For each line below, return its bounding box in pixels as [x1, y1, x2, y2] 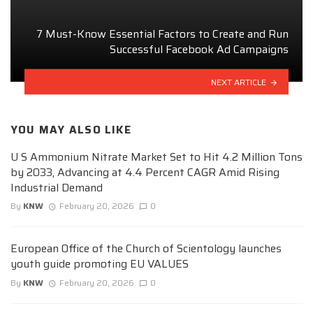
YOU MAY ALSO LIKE [10, 121, 131, 138]
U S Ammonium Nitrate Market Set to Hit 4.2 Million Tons [10, 148, 303, 166]
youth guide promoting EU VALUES [10, 255, 189, 273]
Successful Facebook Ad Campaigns [110, 40, 289, 58]
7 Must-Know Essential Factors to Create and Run [36, 24, 289, 43]
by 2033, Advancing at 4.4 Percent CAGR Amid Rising [10, 163, 279, 182]
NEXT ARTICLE [211, 75, 267, 89]
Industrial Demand [10, 179, 103, 197]
